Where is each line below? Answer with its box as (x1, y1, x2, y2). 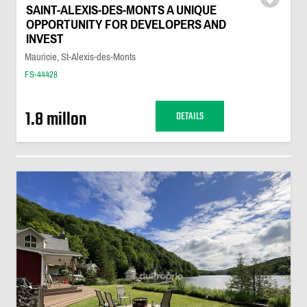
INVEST (25, 32, 64, 46)
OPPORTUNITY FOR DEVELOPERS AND (25, 17, 226, 32)
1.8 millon (25, 106, 87, 134)
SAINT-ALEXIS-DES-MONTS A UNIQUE (25, 3, 217, 17)
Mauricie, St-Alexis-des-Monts (24, 51, 136, 62)
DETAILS (175, 108, 204, 125)
